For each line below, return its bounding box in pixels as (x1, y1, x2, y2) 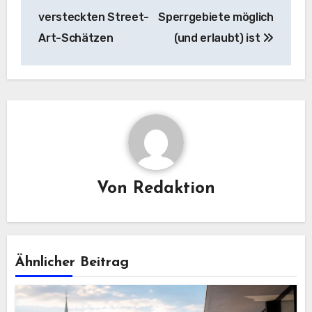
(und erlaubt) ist (173, 31, 263, 45)
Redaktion (133, 180, 215, 198)
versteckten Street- (38, 10, 150, 24)
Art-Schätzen (38, 31, 114, 45)
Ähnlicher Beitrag (15, 255, 130, 270)
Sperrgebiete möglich (158, 10, 274, 24)
